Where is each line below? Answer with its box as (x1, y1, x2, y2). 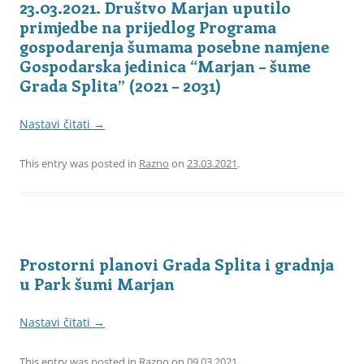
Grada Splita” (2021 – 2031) (19, 73, 221, 96)
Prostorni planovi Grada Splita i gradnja (19, 252, 334, 275)
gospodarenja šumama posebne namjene (19, 34, 329, 57)
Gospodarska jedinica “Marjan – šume (19, 54, 310, 76)
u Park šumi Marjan (19, 271, 175, 294)
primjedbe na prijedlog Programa (19, 15, 276, 37)
